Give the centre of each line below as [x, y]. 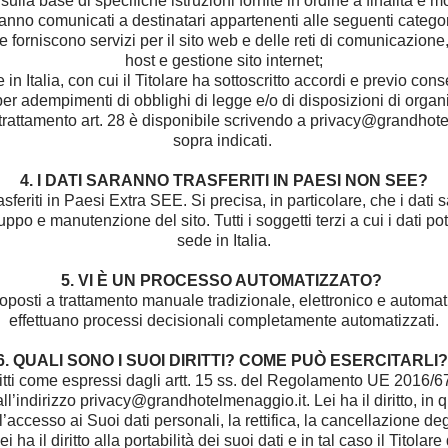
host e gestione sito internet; [224, 60]
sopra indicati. [224, 140]
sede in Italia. [224, 240]
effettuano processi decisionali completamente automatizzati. [224, 320]
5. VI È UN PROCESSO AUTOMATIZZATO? [224, 280]
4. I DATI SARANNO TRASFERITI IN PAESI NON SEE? [224, 180]
